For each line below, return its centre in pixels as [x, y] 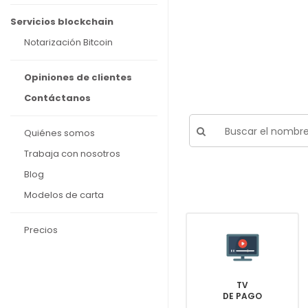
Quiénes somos [59, 133]
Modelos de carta [64, 195]
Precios [41, 230]
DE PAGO [242, 296]
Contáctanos [57, 98]
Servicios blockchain [62, 22]
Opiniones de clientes [78, 77]
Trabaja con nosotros [72, 154]
